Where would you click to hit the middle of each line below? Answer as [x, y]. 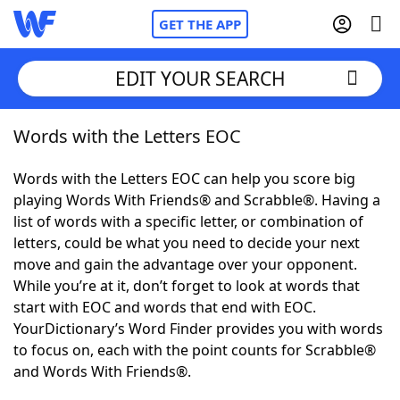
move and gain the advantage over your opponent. [185, 264]
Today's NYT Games [117, 330]
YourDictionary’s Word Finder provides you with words [198, 329]
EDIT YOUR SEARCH [200, 78]
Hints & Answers [242, 330]
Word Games [95, 379]
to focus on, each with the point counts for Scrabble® [195, 350]
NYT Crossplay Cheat [119, 232]
